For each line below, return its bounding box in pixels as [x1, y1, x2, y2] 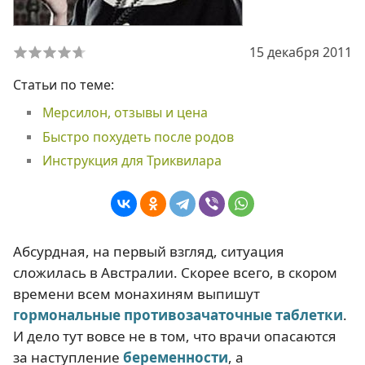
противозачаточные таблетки [121, 306, 343, 324]
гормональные [13, 306, 121, 324]
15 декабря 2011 [249, 43, 352, 61]
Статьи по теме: [13, 76, 114, 94]
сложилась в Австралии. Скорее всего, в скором [13, 263, 337, 282]
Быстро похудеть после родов [42, 127, 234, 146]
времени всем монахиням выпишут [13, 284, 260, 303]
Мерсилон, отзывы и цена [42, 103, 208, 121]
